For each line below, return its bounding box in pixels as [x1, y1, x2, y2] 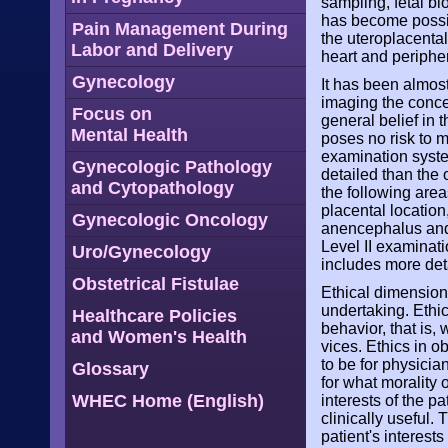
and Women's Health [71, 327, 247, 347]
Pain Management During [72, 19, 288, 39]
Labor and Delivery [71, 40, 233, 60]
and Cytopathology [71, 178, 234, 198]
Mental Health [71, 125, 188, 145]
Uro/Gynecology [72, 242, 211, 262]
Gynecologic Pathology [72, 157, 272, 177]
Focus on [72, 104, 152, 124]
